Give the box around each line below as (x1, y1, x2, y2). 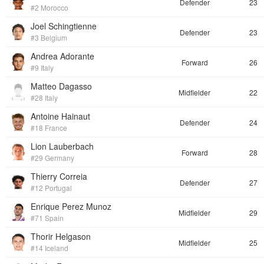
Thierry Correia (31, 170, 87, 182)
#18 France (31, 123, 67, 133)
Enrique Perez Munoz (31, 200, 111, 212)
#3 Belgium (31, 32, 67, 42)
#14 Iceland (31, 243, 68, 253)
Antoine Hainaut (31, 110, 90, 122)
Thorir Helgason (31, 230, 91, 242)
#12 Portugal (31, 183, 72, 193)
